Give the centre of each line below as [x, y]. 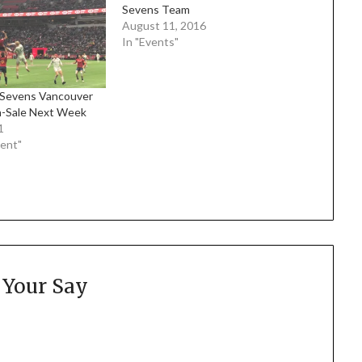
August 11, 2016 [164, 25]
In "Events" [150, 41]
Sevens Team [156, 9]
